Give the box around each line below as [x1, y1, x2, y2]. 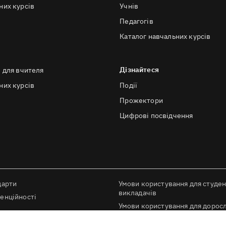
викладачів [118, 188, 157, 197]
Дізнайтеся [120, 65, 159, 74]
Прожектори [120, 96, 163, 105]
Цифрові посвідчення [120, 111, 193, 120]
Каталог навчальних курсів [120, 32, 211, 41]
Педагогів [120, 17, 153, 26]
